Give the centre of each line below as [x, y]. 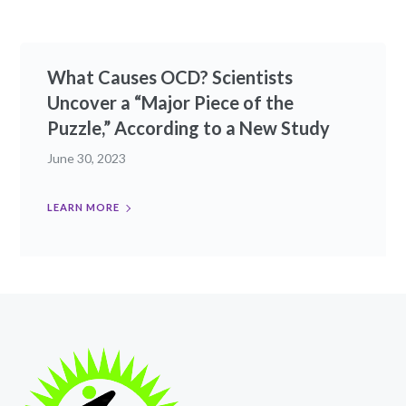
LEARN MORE [84, 208]
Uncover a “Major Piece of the [171, 103]
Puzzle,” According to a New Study [189, 128]
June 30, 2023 [87, 159]
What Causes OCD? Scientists [170, 77]
